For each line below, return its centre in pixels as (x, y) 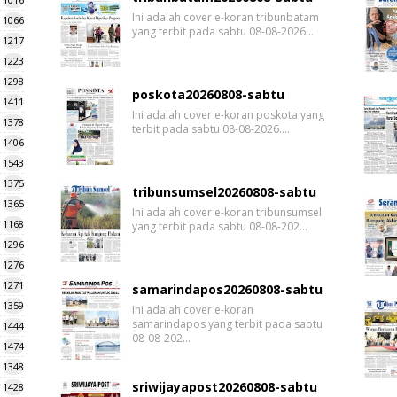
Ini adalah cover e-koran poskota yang (229, 115)
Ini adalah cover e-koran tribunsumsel (227, 213)
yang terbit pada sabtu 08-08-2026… (223, 32)
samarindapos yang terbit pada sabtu (228, 324)
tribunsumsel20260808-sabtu (225, 192)
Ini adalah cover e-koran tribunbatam (226, 18)
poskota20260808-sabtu (209, 95)
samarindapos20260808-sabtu (228, 290)
